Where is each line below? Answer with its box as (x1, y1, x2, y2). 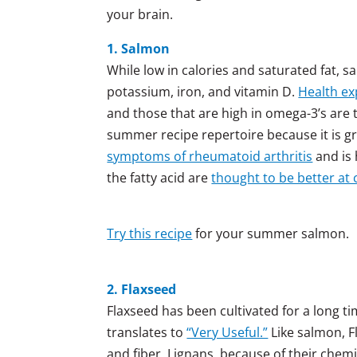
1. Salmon (107, 39, 171, 57)
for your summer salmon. (192, 224, 350, 242)
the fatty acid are (107, 168, 212, 186)
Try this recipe (107, 224, 193, 242)
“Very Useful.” (186, 323, 269, 341)
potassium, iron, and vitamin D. (107, 82, 299, 100)
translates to (107, 323, 187, 341)
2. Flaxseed (107, 280, 177, 298)
